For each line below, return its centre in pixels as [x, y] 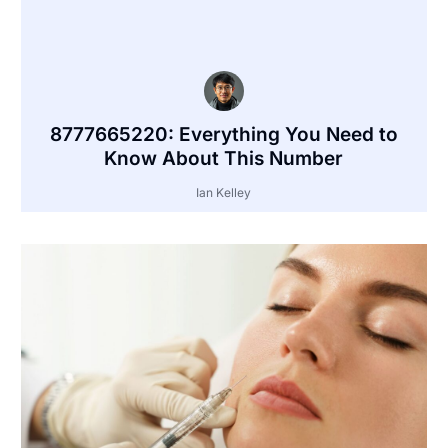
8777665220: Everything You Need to [223, 135]
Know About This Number [224, 159]
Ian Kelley [224, 193]
